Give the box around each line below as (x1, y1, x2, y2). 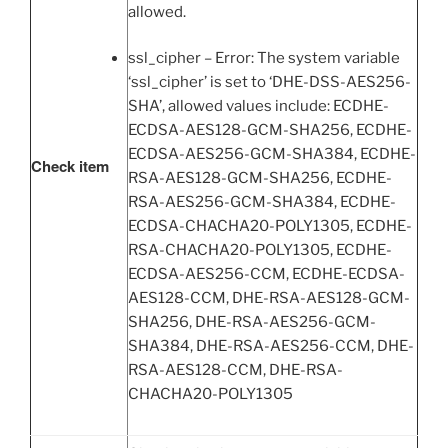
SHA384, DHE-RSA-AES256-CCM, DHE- (128, 337, 414, 356)
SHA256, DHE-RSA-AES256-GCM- (128, 313, 376, 332)
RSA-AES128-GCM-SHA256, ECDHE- (128, 169, 392, 188)
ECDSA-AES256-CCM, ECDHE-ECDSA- (128, 265, 405, 284)
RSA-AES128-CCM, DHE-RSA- (128, 361, 343, 380)
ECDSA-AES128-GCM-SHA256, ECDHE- (128, 121, 412, 140)
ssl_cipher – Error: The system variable (128, 49, 400, 68)
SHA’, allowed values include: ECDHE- (128, 97, 389, 116)
